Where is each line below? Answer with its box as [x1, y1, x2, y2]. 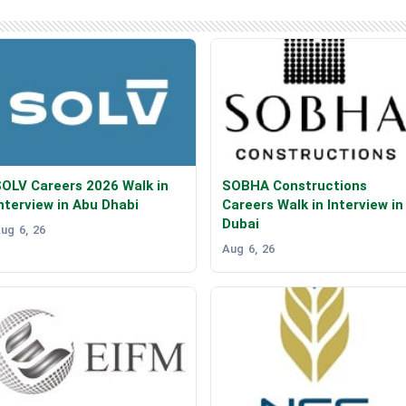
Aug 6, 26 [221, 241, 275, 256]
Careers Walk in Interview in [221, 196, 403, 213]
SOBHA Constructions [221, 177, 367, 194]
